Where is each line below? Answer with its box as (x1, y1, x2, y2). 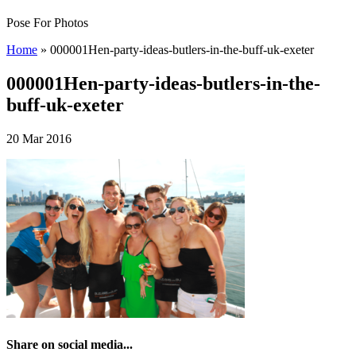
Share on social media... (6, 338, 133, 352)
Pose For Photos (6, 16, 88, 29)
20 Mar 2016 (6, 131, 72, 145)
